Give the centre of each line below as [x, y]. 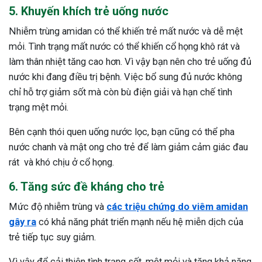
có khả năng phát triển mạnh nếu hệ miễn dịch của [140, 222]
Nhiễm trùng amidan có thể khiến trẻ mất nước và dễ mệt [126, 31]
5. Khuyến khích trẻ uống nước [89, 11]
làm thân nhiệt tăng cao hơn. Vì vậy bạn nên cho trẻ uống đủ [130, 61]
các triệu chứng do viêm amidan [177, 206]
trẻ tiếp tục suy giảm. [52, 237]
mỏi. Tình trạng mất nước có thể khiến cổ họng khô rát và [124, 46]
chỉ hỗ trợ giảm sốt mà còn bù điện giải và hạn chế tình [120, 92]
